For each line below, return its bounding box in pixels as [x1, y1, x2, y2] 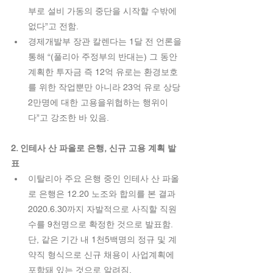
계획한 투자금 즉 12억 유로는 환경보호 [28, 67, 178, 77]
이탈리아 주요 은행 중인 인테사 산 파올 [28, 174, 179, 184]
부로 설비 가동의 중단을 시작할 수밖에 [28, 6, 179, 16]
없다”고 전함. [28, 21, 83, 32]
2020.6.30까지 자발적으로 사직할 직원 [28, 204, 177, 214]
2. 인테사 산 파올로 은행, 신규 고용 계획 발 [11, 143, 176, 154]
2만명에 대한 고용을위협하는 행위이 [28, 97, 168, 108]
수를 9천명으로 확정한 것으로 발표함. [28, 219, 175, 230]
